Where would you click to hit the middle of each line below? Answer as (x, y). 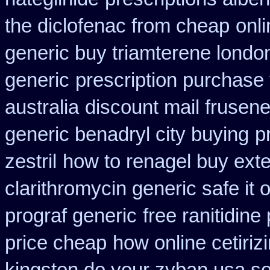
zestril (31, 162)
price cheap (56, 243)
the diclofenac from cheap (117, 26)
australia (42, 107)
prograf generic (71, 216)
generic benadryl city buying (127, 134)
